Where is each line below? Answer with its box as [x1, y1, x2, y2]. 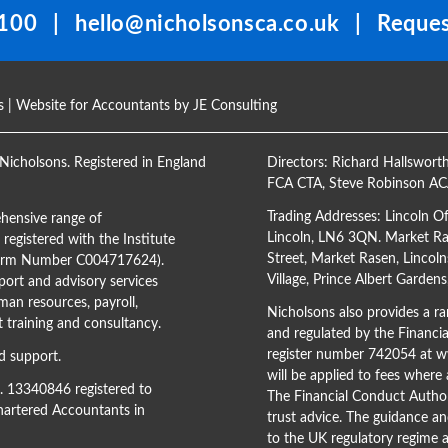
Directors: [266, 155, 332, 170]
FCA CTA [266, 176, 322, 191]
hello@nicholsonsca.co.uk [74, 12, 340, 35]
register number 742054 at [266, 347, 436, 362]
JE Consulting [193, 98, 277, 113]
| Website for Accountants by [4, 98, 193, 113]
